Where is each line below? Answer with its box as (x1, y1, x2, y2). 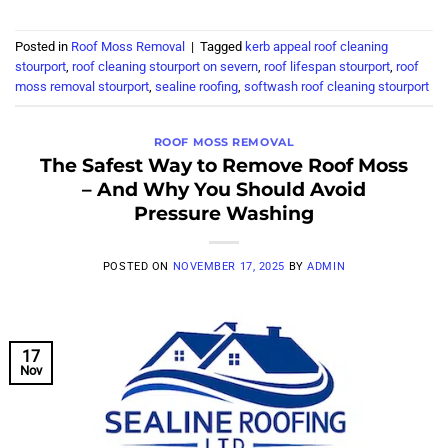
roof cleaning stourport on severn (72, 59, 258, 74)
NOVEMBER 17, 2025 (172, 260, 286, 274)
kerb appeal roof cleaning (245, 39, 388, 54)
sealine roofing (155, 79, 238, 94)
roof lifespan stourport (264, 59, 390, 74)
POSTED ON (102, 260, 173, 274)
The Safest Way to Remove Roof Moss (40, 153, 408, 178)
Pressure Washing (134, 201, 314, 226)
